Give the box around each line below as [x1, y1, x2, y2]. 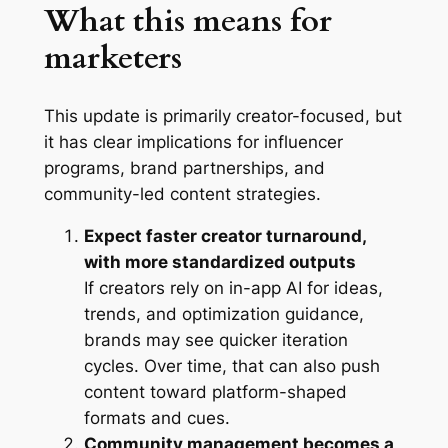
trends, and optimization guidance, [83, 304, 364, 325]
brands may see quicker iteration [83, 330, 348, 351]
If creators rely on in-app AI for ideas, [83, 278, 383, 299]
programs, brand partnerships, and [43, 157, 325, 178]
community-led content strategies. [43, 183, 321, 204]
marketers [43, 36, 182, 79]
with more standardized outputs [83, 252, 356, 273]
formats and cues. [83, 408, 230, 429]
